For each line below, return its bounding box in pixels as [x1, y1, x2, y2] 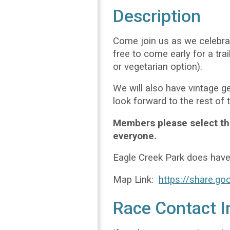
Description [113, 6, 201, 26]
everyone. [113, 130, 157, 142]
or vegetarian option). [113, 61, 205, 72]
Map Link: [113, 174, 159, 185]
